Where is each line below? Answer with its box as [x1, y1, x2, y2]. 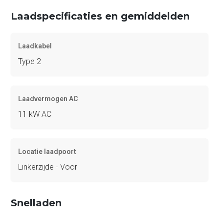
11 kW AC [18, 109, 52, 119]
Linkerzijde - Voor [18, 162, 78, 172]
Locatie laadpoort [18, 147, 77, 155]
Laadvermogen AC [18, 94, 78, 103]
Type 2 [18, 56, 42, 66]
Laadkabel [18, 42, 52, 50]
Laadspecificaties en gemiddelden [11, 10, 190, 22]
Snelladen [11, 197, 62, 209]
